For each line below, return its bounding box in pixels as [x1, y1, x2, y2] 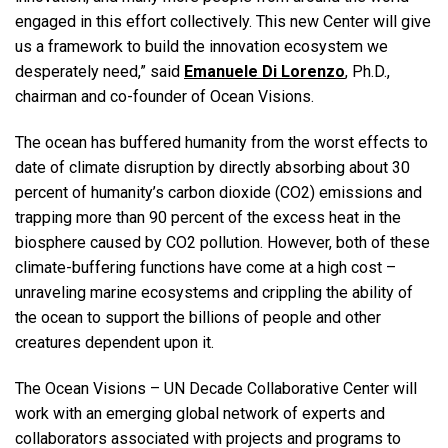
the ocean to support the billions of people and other [15, 307, 381, 327]
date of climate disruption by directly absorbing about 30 [15, 157, 410, 177]
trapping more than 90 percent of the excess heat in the [15, 207, 401, 227]
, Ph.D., [345, 62, 390, 82]
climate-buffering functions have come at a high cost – [15, 257, 396, 277]
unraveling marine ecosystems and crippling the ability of [15, 282, 413, 302]
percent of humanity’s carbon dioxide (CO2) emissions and [15, 182, 422, 202]
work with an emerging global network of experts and [15, 403, 385, 423]
